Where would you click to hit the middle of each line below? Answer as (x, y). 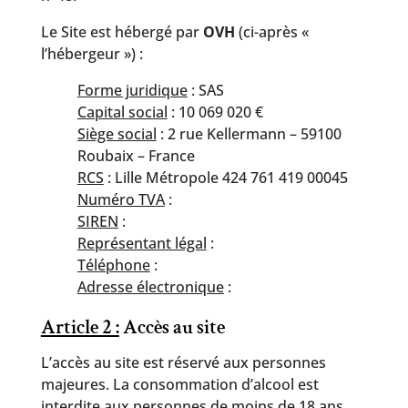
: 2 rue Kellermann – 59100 (249, 134)
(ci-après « (271, 32)
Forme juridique (132, 90)
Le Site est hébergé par (122, 32)
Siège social (117, 134)
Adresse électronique (150, 287)
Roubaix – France (136, 156)
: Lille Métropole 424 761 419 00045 (225, 178)
